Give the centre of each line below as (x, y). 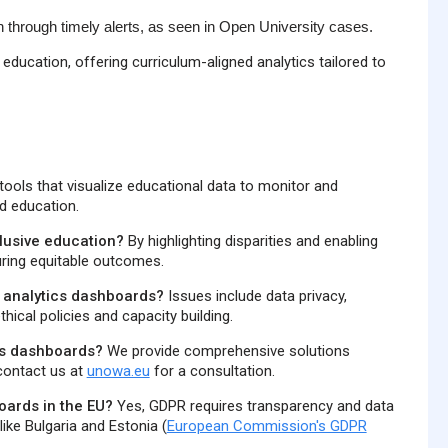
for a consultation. (212, 370)
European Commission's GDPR (266, 425)
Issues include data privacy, (255, 295)
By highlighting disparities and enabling (250, 240)
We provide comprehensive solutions (226, 350)
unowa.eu (118, 370)
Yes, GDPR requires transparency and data (253, 405)
